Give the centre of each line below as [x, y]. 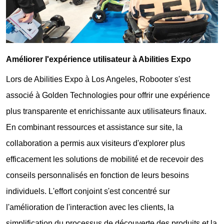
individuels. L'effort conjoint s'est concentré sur [88, 191]
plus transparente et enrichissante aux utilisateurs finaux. [106, 111]
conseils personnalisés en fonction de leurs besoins [98, 175]
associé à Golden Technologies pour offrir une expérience [108, 95]
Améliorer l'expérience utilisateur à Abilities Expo [99, 59]
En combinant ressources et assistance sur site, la [94, 127]
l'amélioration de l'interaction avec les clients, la [90, 207]
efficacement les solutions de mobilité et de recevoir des [105, 159]
